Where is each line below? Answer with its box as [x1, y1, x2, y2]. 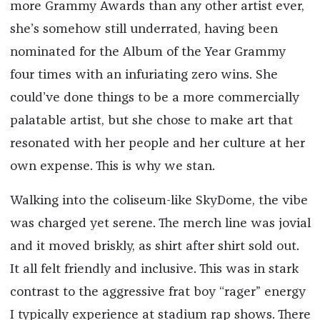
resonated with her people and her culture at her [9, 137, 305, 151]
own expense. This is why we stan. [9, 160, 215, 174]
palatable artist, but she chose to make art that [9, 114, 293, 128]
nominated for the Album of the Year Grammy [9, 46, 286, 59]
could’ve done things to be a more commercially [9, 91, 299, 105]
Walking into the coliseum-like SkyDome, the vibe [9, 194, 308, 208]
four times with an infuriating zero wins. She [9, 69, 278, 82]
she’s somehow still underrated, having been [9, 23, 278, 36]
